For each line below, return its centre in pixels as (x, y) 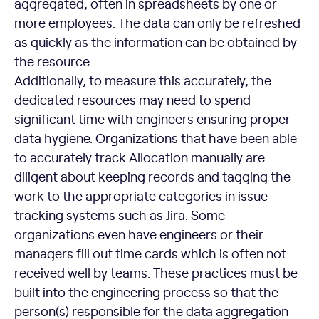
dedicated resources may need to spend (132, 99)
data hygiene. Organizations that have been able (156, 137)
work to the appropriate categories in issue (141, 195)
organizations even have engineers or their (139, 234)
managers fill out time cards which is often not (150, 253)
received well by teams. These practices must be (156, 272)
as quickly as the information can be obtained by (156, 41)
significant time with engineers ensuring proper (152, 118)
